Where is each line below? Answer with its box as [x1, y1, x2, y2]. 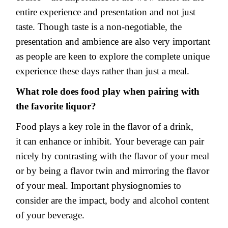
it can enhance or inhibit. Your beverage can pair [16, 135, 204, 147]
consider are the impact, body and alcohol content [16, 194, 209, 206]
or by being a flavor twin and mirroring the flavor [16, 165, 209, 176]
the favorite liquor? [16, 101, 96, 112]
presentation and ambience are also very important [16, 36, 210, 47]
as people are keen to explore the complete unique [16, 51, 210, 62]
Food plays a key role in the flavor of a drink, [16, 121, 193, 132]
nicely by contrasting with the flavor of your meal [16, 150, 209, 161]
